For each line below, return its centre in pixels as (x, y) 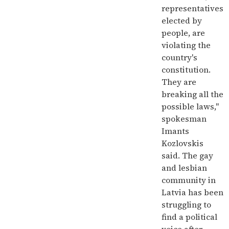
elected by (182, 20)
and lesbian (184, 168)
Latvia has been (192, 192)
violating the (186, 45)
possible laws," (190, 106)
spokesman (184, 119)
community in (189, 180)
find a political (189, 217)
